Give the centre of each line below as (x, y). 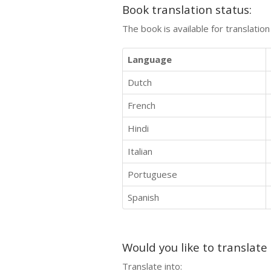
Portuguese (152, 174)
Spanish (143, 197)
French (142, 105)
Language (150, 59)
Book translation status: (187, 9)
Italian (140, 151)
